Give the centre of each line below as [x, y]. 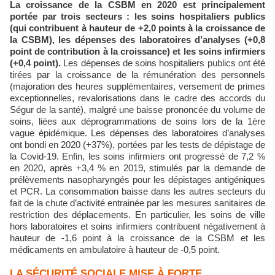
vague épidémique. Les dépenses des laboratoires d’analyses [137, 133]
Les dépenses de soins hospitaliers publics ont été [163, 63]
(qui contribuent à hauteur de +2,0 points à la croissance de [137, 28]
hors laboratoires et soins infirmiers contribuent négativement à [137, 226]
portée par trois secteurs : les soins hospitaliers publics [137, 16]
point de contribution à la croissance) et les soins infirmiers [137, 51]
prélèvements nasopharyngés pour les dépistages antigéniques [137, 180]
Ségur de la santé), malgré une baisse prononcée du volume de [137, 110]
